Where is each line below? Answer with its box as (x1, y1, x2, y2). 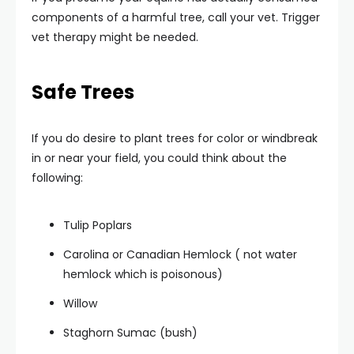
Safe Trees (32, 78, 134, 105)
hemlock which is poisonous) (63, 265, 223, 282)
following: (32, 169, 83, 186)
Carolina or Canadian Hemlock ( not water (63, 246, 297, 262)
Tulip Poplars (63, 217, 132, 233)
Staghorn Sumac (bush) (63, 324, 198, 341)
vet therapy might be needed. (32, 28, 198, 45)
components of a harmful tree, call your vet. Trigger (32, 9, 320, 25)
